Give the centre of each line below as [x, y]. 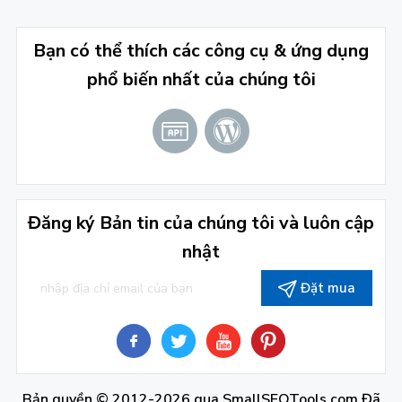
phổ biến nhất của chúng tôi [201, 79]
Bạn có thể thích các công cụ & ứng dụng [201, 50]
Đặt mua [328, 288]
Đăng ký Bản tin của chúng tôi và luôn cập [201, 223]
